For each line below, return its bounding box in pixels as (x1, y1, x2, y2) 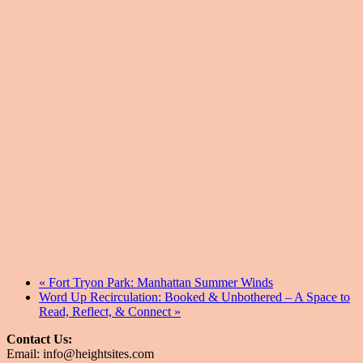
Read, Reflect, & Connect (39, 305, 174, 319)
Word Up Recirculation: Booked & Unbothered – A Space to (39, 290, 350, 305)
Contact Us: (6, 332, 72, 347)
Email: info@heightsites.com (6, 347, 154, 361)
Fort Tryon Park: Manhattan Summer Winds (45, 275, 273, 290)
